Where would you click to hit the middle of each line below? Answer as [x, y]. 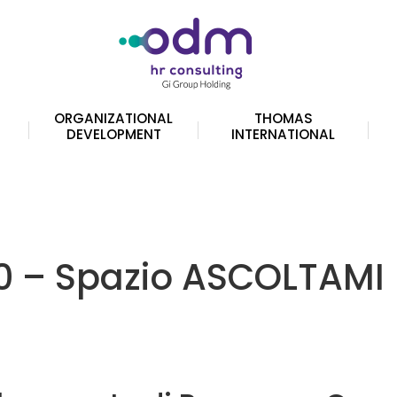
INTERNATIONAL [284, 134]
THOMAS [283, 118]
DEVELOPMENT [113, 134]
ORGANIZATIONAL [114, 118]
